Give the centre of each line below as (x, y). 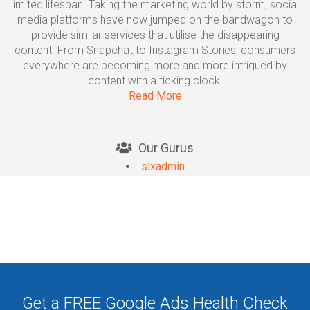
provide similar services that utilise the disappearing (155, 35)
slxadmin (163, 166)
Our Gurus (165, 148)
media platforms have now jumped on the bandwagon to (155, 20)
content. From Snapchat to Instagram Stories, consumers (155, 50)
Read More (155, 96)
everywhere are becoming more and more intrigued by (155, 65)
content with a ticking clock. (155, 81)
